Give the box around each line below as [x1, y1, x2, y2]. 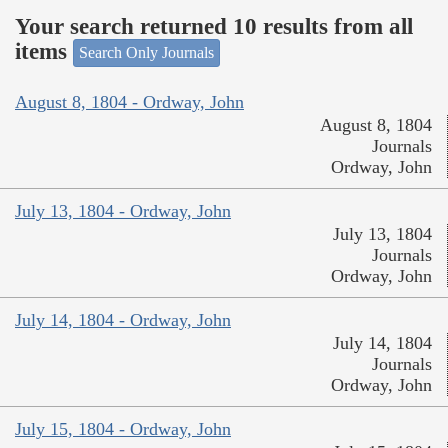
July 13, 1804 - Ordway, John [15, 200, 231, 221]
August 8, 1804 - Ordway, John [15, 91, 244, 112]
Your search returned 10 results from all [15, 13, 413, 39]
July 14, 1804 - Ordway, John [15, 309, 231, 330]
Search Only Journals [79, 44, 214, 62]
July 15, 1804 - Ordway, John [15, 418, 231, 439]
